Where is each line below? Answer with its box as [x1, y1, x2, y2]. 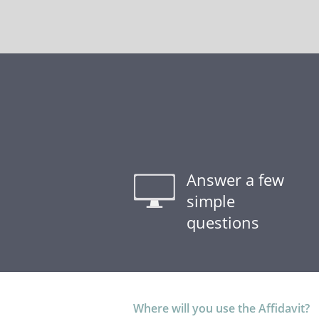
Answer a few [187, 169, 284, 190]
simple [187, 190, 235, 211]
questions [187, 211, 259, 233]
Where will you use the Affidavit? [133, 300, 310, 316]
